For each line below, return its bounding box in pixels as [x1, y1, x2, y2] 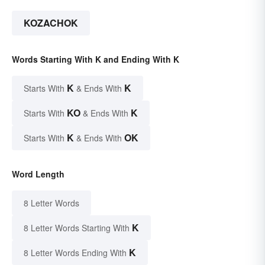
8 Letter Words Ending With [24, 247, 127, 259]
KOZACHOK [24, 16, 78, 30]
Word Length [12, 168, 64, 180]
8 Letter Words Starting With [24, 222, 130, 234]
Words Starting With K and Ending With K [12, 53, 179, 66]
